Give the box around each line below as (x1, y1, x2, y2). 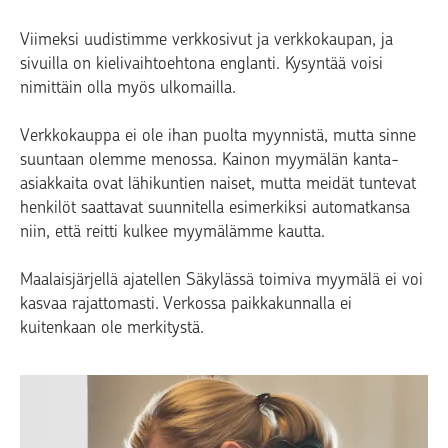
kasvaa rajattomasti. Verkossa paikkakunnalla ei (20, 292, 352, 313)
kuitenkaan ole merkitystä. (20, 316, 204, 337)
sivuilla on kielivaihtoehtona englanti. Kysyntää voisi (20, 52, 383, 73)
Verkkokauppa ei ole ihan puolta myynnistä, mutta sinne (20, 124, 416, 145)
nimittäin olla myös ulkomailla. (20, 76, 236, 97)
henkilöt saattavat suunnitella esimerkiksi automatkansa (20, 196, 410, 217)
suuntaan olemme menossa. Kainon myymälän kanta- (20, 148, 399, 169)
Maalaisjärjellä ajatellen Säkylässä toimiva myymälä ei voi (20, 268, 423, 289)
